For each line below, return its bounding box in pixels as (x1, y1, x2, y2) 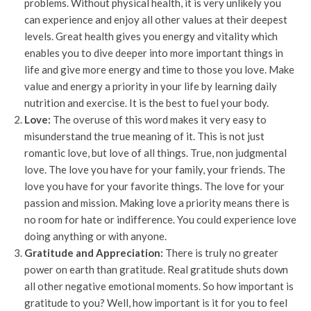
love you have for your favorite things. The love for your (24, 180, 285, 192)
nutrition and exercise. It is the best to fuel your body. (24, 96, 269, 109)
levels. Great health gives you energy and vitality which (24, 30, 278, 42)
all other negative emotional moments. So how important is (24, 280, 294, 292)
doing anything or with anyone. (24, 230, 167, 242)
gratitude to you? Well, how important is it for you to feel (24, 296, 287, 309)
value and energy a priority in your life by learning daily (24, 80, 277, 92)
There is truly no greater (163, 246, 278, 259)
